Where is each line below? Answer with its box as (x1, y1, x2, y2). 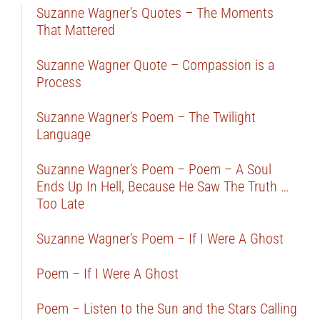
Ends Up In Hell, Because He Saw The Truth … (36, 177, 289, 195)
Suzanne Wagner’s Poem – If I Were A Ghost (36, 229, 284, 247)
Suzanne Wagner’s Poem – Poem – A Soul (36, 160, 271, 178)
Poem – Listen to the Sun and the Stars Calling (36, 299, 297, 317)
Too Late (36, 194, 84, 212)
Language (36, 125, 91, 143)
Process (36, 73, 81, 91)
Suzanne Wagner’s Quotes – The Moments (36, 4, 274, 21)
